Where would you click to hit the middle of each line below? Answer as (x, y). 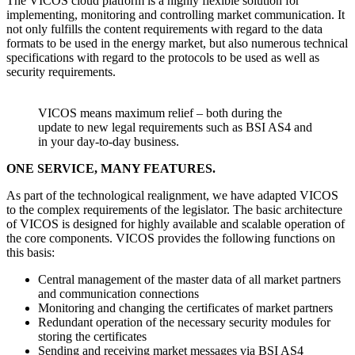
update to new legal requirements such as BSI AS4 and (175, 128)
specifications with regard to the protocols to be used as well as (163, 58)
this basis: (31, 253)
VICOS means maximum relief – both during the (160, 113)
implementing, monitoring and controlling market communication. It (176, 15)
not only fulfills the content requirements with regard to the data (164, 29)
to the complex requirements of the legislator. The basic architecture (174, 210)
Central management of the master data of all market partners (189, 280)
